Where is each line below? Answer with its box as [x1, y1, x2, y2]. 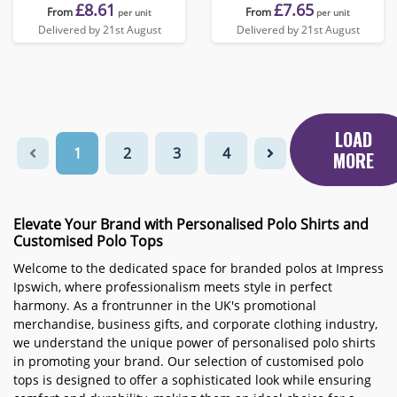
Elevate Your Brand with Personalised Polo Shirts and [13, 214, 369, 234]
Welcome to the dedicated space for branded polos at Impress [13, 260, 384, 276]
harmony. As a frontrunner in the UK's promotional [13, 297, 316, 314]
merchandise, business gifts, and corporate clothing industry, [13, 315, 378, 332]
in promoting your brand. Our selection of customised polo [13, 353, 363, 370]
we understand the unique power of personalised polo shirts [13, 334, 376, 351]
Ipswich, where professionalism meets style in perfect [13, 278, 332, 295]
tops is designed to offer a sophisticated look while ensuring [13, 371, 371, 388]
